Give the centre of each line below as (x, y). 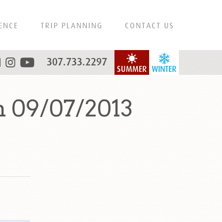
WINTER (164, 69)
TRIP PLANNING (72, 25)
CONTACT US (149, 25)
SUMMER (132, 69)
